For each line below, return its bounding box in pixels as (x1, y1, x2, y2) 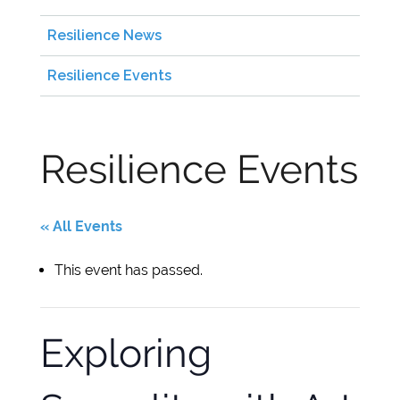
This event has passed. (54, 262, 203, 279)
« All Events (39, 218, 122, 235)
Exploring (39, 330, 212, 376)
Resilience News (46, 27, 162, 44)
